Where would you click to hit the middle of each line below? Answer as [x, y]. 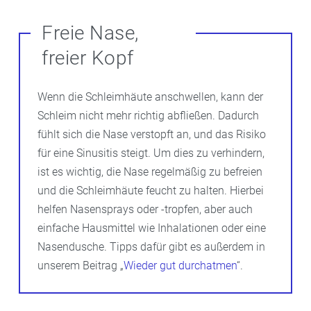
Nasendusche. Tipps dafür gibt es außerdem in [151, 246]
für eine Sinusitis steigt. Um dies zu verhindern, [151, 153]
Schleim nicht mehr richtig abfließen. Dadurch [148, 115]
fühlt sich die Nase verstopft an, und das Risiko [152, 134]
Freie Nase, [90, 33]
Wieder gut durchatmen [180, 265]
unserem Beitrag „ [81, 265]
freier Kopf [88, 58]
